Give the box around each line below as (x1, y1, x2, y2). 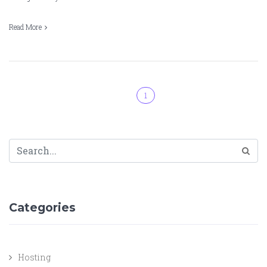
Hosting (18, 251, 51, 263)
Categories (9, 200, 76, 215)
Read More (9, 21, 42, 32)
